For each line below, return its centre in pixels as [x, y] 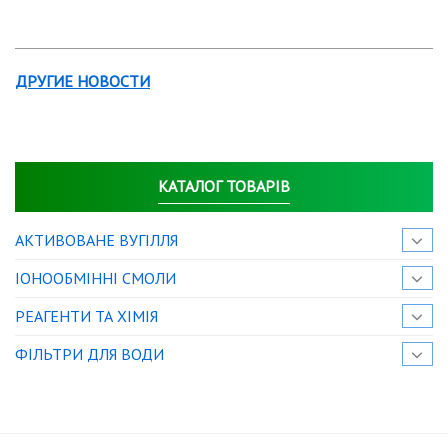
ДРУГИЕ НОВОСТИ [82, 80]
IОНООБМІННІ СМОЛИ [95, 277]
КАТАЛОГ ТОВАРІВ [224, 185]
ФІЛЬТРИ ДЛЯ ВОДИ [89, 353]
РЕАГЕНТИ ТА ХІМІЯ [86, 315]
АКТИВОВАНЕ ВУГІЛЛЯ [96, 239]
